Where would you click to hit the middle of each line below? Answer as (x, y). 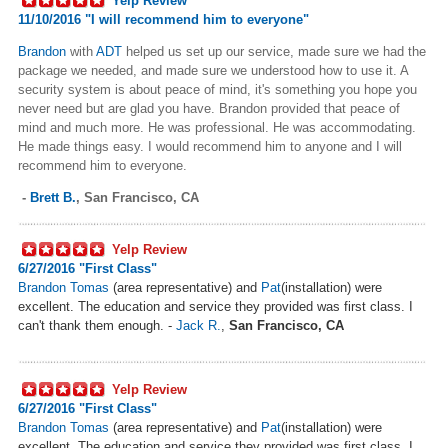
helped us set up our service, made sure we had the (274, 51)
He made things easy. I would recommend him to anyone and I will (210, 146)
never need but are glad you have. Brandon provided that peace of (209, 108)
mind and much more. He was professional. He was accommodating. (217, 127)
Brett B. (53, 197)
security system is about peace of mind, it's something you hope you (217, 89)
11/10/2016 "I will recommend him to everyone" (163, 19)
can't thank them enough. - (97, 325)
